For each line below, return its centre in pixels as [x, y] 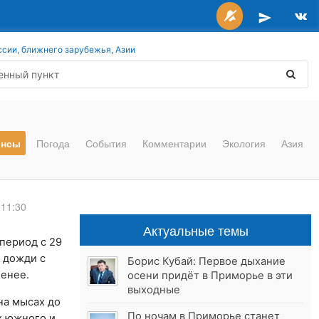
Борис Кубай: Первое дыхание [207, 262]
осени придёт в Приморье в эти [210, 276]
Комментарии [174, 143]
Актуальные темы [195, 230]
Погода [53, 143]
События [106, 143]
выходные [154, 290]
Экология [244, 143]
